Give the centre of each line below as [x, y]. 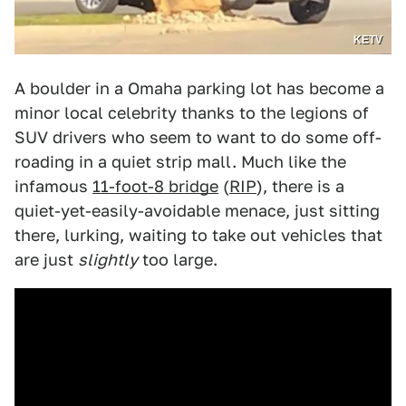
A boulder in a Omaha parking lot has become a [199, 88]
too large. [178, 259]
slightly [108, 259]
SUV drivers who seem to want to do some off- [198, 137]
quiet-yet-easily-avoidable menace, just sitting [197, 210]
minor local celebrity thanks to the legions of [192, 112]
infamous [53, 186]
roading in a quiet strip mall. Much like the [180, 161]
